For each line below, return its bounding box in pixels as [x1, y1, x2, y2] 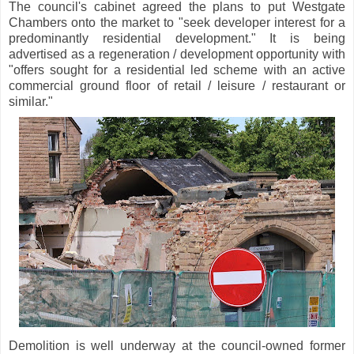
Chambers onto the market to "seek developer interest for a [9, 15, 345, 29]
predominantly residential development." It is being [9, 31, 345, 45]
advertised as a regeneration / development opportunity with [9, 47, 345, 61]
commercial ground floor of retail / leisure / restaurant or [9, 78, 345, 92]
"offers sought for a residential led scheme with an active [9, 62, 345, 77]
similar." [9, 94, 53, 108]
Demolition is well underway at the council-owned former [9, 338, 345, 352]
